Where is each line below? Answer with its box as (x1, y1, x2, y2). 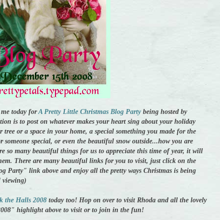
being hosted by (141, 108, 187, 116)
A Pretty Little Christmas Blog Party (38, 108, 141, 116)
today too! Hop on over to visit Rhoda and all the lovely (47, 196, 207, 204)
